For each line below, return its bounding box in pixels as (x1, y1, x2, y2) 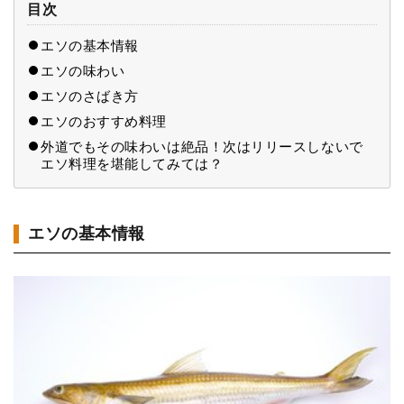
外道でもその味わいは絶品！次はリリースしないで (41, 139, 363, 155)
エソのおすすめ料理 (41, 114, 167, 130)
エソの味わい (41, 63, 125, 79)
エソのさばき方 (41, 88, 139, 105)
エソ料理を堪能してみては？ (41, 156, 224, 172)
